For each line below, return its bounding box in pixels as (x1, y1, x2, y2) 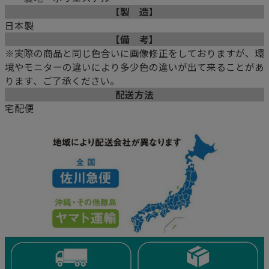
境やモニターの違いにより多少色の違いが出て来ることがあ (5, 59, 264, 74)
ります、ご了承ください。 (5, 73, 119, 88)
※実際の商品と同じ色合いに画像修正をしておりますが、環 (5, 46, 264, 60)
